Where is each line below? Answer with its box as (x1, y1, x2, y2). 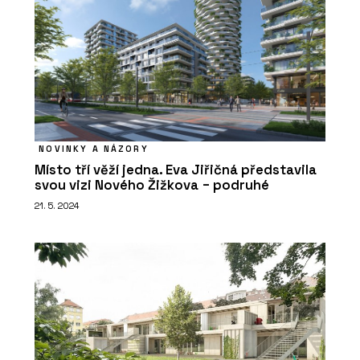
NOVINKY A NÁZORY (39, 142, 149, 154)
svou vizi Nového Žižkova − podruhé (35, 176, 269, 194)
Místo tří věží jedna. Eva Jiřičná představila (35, 161, 317, 178)
